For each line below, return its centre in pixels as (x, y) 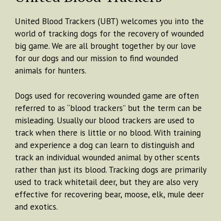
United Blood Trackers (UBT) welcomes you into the (109, 21)
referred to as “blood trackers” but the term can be (108, 108)
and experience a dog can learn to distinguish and (105, 145)
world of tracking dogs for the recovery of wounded (109, 34)
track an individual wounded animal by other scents (107, 157)
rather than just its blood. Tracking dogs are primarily (110, 169)
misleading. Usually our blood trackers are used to (105, 120)
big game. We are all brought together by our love (105, 46)
